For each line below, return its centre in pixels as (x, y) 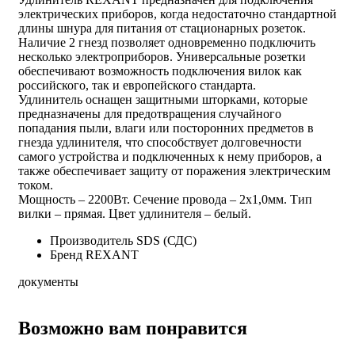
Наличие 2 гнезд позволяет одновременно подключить (167, 42)
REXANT (112, 254)
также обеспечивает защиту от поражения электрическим (174, 170)
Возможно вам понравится (133, 328)
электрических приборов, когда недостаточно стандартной (177, 13)
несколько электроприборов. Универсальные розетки (162, 56)
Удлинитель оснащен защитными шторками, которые (163, 99)
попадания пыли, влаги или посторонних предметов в (166, 128)
